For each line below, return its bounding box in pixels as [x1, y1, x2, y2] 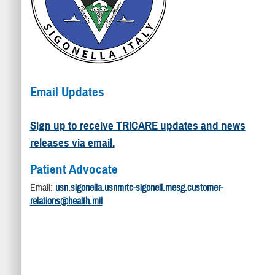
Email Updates [29, 83, 104, 100]
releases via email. [29, 136, 115, 150]
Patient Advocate [29, 161, 121, 177]
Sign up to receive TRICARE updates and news [29, 118, 246, 133]
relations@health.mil [29, 195, 103, 207]
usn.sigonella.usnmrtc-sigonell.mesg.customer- [55, 182, 223, 194]
